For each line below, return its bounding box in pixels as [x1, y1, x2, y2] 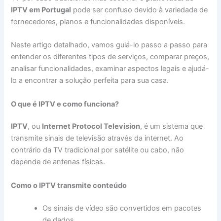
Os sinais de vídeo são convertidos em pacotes [42, 203, 202, 213]
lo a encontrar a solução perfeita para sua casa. [11, 76, 169, 85]
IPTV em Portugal [11, 5, 72, 14]
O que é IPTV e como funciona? [11, 99, 119, 109]
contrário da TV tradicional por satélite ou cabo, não [11, 146, 184, 155]
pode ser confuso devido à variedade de [71, 5, 208, 14]
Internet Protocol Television [42, 122, 141, 131]
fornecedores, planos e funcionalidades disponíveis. [11, 17, 185, 26]
